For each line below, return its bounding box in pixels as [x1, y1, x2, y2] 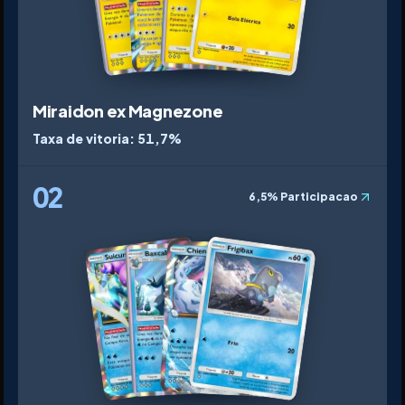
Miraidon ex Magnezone [33, 99, 223, 121]
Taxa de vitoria [33, 129, 129, 146]
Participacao [280, 189, 358, 203]
